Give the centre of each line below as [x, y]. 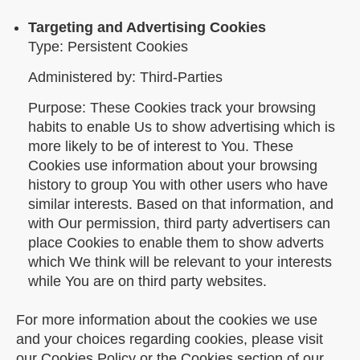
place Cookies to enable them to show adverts [176, 243]
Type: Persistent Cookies [108, 46]
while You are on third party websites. [147, 281]
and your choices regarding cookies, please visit [170, 340]
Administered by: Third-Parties [125, 77]
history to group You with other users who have [178, 185]
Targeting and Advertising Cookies [147, 27]
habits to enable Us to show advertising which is [182, 127]
